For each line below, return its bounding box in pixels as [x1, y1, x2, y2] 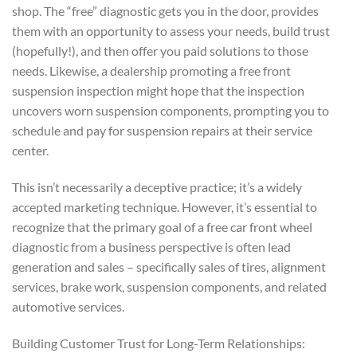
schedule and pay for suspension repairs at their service [12, 123, 312, 139]
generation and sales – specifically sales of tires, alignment [12, 259, 326, 275]
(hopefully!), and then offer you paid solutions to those [12, 43, 308, 59]
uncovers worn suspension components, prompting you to [12, 103, 329, 119]
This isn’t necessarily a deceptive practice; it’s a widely [12, 179, 302, 195]
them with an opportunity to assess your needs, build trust [12, 23, 330, 39]
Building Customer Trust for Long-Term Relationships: [12, 335, 305, 351]
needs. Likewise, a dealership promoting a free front [12, 63, 291, 79]
